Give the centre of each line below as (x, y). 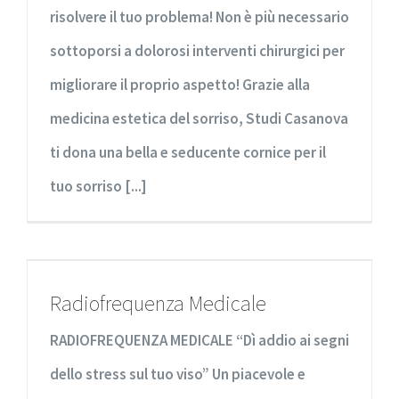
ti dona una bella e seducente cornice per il (188, 152)
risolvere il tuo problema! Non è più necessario (199, 16)
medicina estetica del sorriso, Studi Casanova (199, 118)
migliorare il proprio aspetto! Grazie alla (180, 84)
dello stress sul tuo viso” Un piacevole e (178, 374)
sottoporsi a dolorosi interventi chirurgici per (197, 50)
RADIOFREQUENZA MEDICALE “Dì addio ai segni (199, 340)
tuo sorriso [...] (98, 186)
